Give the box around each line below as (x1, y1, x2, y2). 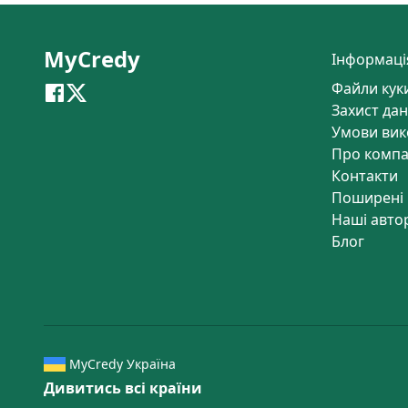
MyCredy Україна (69, 355, 176, 373)
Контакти (331, 166, 398, 187)
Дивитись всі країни (44, 378, 202, 399)
